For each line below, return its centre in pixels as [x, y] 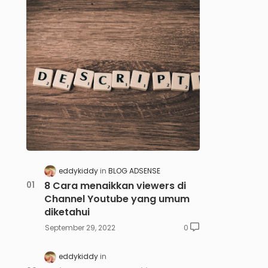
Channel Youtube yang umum [117, 199]
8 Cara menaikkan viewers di [115, 186]
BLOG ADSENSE [134, 171]
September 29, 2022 [80, 228]
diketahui [67, 212]
